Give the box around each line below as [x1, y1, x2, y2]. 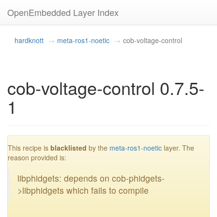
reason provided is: [8, 153, 66, 163]
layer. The [162, 143, 194, 153]
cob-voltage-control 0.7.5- [7, 75, 204, 100]
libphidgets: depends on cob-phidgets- [17, 172, 165, 185]
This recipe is [8, 143, 50, 153]
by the [87, 143, 109, 153]
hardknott [15, 35, 44, 45]
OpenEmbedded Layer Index [7, 6, 119, 18]
